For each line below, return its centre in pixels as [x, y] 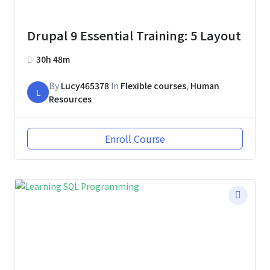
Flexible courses [153, 86]
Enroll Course [135, 139]
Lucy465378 [85, 86]
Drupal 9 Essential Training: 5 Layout [134, 36]
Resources [70, 99]
